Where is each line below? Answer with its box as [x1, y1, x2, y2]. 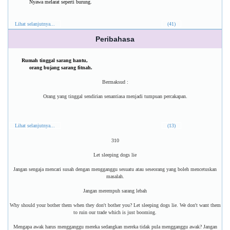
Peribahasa [95, 35, 135, 43]
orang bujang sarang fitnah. [22, 65, 92, 70]
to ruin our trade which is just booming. [73, 209, 157, 215]
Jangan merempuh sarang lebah [83, 188, 147, 194]
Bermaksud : [102, 79, 128, 85]
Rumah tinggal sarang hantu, [22, 57, 88, 63]
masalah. [106, 174, 124, 179]
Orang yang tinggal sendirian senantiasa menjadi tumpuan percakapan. [43, 93, 187, 99]
